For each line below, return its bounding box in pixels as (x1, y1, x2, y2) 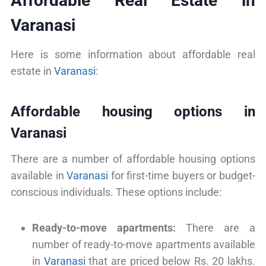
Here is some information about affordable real (11, 47, 255, 61)
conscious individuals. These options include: (11, 185, 221, 198)
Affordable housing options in (11, 103, 255, 120)
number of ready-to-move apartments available (32, 237, 255, 251)
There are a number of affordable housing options (11, 152, 255, 165)
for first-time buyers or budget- (108, 169, 256, 182)
